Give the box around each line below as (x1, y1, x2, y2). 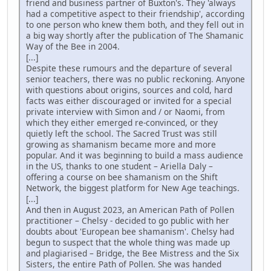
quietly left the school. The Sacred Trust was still (26, 127, 217, 139)
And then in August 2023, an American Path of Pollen (26, 203, 234, 215)
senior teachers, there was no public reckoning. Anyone (26, 73, 245, 85)
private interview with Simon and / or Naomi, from (26, 105, 225, 117)
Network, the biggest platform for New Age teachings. (26, 181, 240, 194)
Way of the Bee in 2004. (26, 40, 120, 52)
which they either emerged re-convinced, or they (26, 116, 218, 128)
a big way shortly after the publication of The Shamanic (26, 29, 244, 41)
